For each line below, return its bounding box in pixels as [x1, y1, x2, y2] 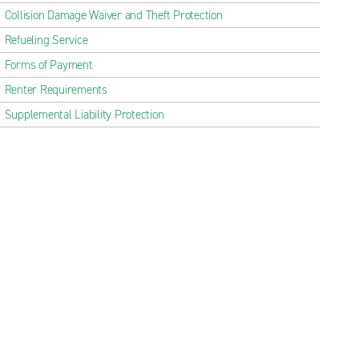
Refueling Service [4, 32, 88, 48]
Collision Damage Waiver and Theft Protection [4, 7, 223, 23]
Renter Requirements [4, 82, 107, 98]
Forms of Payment [4, 57, 93, 73]
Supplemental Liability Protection [4, 107, 164, 123]
